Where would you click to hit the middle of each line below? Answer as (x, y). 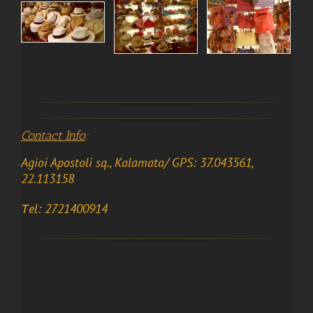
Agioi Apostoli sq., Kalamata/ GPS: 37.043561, (137, 162)
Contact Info (53, 136)
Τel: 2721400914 (64, 208)
